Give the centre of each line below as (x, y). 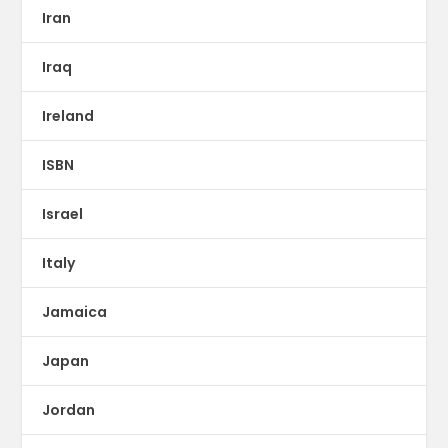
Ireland (68, 116)
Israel (63, 214)
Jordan (69, 410)
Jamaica (75, 312)
